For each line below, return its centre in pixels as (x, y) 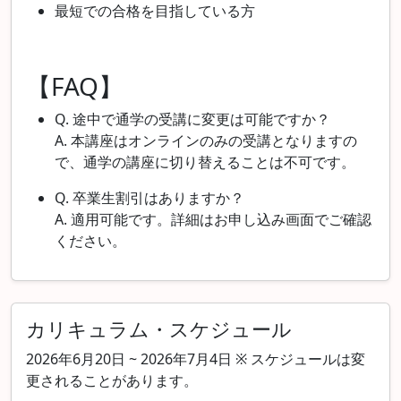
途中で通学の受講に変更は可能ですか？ (201, 119)
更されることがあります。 (112, 380)
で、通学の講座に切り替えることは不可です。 (205, 162)
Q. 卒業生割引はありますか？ (149, 197)
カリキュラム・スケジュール (159, 328)
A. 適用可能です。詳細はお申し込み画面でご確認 (213, 219)
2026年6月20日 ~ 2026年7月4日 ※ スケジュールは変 (196, 358)
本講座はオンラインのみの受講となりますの (214, 140)
